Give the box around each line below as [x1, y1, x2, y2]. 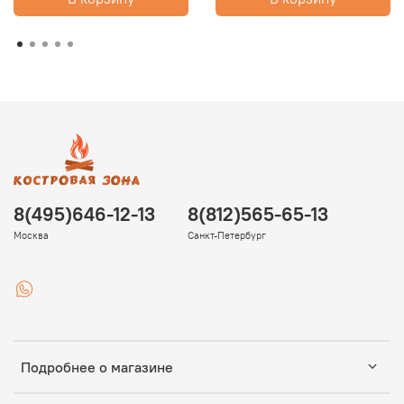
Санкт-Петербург [188, 228, 266, 242]
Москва [14, 228, 49, 242]
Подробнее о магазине [21, 357, 173, 376]
